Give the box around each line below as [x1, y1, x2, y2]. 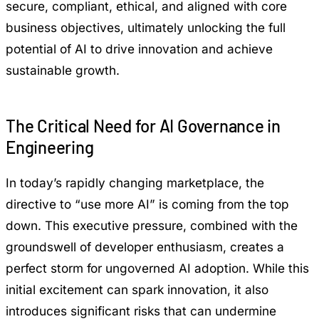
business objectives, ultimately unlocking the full [6, 19, 286, 35]
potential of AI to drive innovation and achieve [6, 41, 273, 56]
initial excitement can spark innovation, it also [6, 281, 268, 297]
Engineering [6, 136, 94, 157]
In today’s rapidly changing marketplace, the [6, 174, 264, 190]
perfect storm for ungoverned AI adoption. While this [6, 260, 309, 276]
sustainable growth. [6, 62, 120, 78]
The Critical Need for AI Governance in [6, 115, 281, 136]
